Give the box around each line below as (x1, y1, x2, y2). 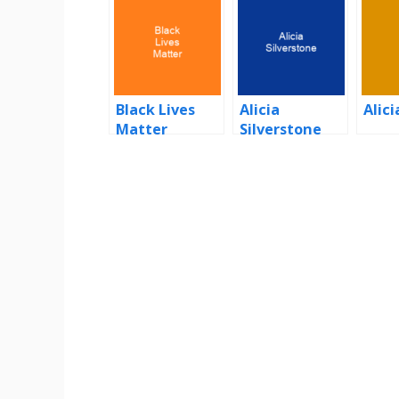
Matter (116, 119, 167, 140)
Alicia (240, 100, 280, 120)
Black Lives (116, 100, 195, 120)
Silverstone (240, 119, 322, 140)
